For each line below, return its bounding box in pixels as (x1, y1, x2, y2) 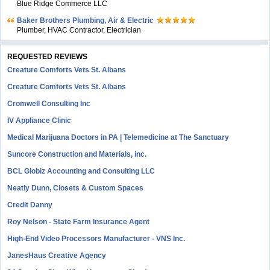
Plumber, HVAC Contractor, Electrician (17, 26, 142, 35)
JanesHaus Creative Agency (7, 251, 107, 260)
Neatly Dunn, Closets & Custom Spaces (7, 184, 144, 193)
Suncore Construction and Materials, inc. (7, 150, 147, 159)
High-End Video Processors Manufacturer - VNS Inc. (7, 234, 186, 243)
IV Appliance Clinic (7, 116, 72, 125)
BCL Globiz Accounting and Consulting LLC (7, 167, 155, 176)
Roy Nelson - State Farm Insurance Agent (7, 218, 150, 227)
